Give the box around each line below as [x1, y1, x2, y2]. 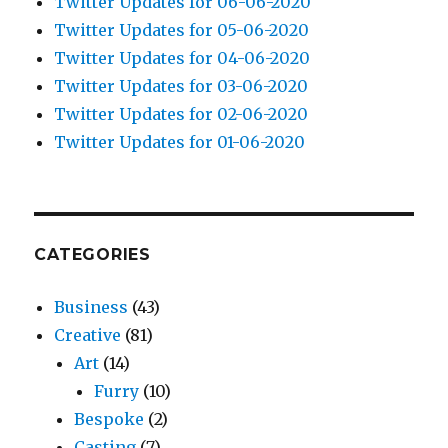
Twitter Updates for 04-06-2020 [54, 48, 311, 69]
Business [54, 297, 129, 318]
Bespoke [74, 409, 145, 430]
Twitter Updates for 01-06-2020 [54, 132, 306, 153]
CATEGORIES [34, 245, 151, 265]
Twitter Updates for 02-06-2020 [54, 104, 309, 125]
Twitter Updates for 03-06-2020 [54, 76, 309, 97]
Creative [54, 325, 122, 346]
